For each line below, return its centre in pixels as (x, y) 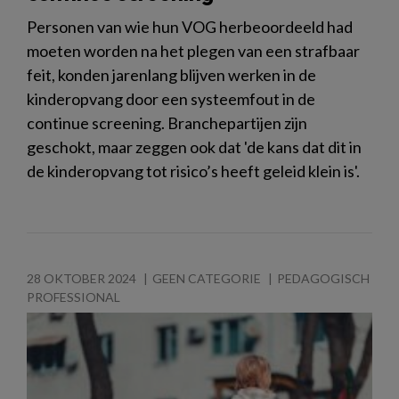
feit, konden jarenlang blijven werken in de (171, 75)
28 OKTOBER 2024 (81, 279)
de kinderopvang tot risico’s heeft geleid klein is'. (193, 171)
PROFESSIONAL (73, 297)
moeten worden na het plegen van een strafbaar (193, 51)
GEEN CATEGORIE (207, 279)
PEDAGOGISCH (323, 279)
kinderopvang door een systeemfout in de (171, 99)
